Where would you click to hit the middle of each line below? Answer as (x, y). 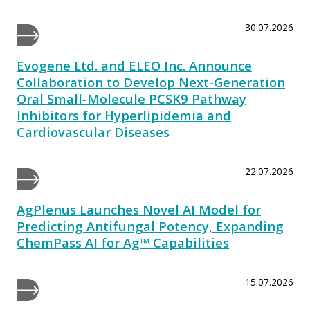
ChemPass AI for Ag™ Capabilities (123, 243)
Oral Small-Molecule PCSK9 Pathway (131, 99)
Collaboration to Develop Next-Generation (151, 82)
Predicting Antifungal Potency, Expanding (150, 226)
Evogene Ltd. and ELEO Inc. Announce (134, 66)
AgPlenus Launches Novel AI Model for (139, 210)
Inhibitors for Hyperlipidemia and (124, 116)
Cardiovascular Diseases (93, 132)
